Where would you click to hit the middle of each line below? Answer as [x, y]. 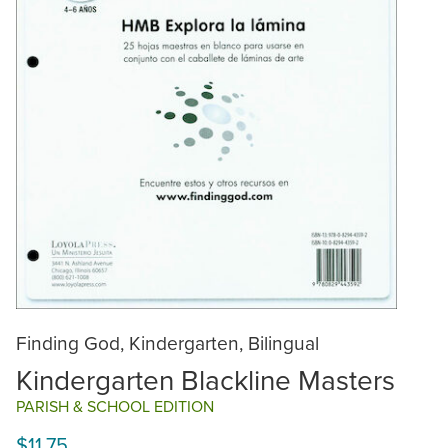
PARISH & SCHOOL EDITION [115, 406]
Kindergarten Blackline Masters [205, 380]
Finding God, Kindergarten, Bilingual [167, 342]
